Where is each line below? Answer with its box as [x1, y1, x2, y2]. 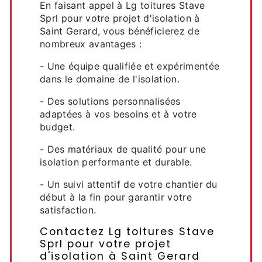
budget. [40, 121, 75, 133]
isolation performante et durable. [40, 156, 192, 168]
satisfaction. [40, 204, 96, 216]
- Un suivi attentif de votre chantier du [40, 178, 218, 190]
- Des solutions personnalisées [40, 95, 181, 107]
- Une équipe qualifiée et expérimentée [40, 60, 220, 72]
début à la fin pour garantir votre [40, 191, 192, 203]
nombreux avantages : [40, 38, 142, 50]
